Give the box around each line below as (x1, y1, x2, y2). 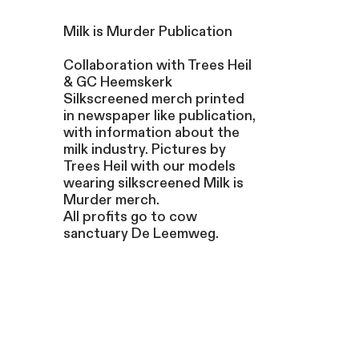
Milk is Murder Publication (63, 22, 232, 42)
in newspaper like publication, (63, 107, 256, 126)
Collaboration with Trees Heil (63, 56, 252, 75)
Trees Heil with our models (63, 157, 236, 176)
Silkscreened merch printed (63, 90, 244, 109)
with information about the (63, 123, 240, 143)
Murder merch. (63, 191, 159, 210)
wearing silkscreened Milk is (63, 174, 244, 193)
